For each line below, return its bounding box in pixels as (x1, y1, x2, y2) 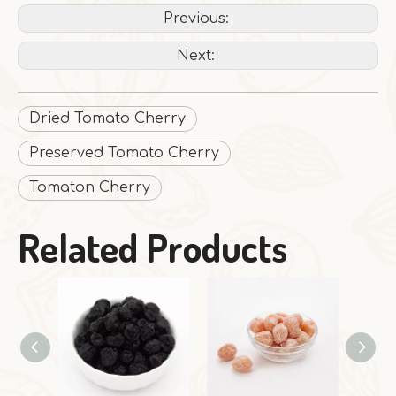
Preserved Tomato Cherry (29, 145, 219, 162)
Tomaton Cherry (29, 179, 150, 196)
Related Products (18, 223, 287, 272)
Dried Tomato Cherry (29, 110, 186, 127)
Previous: (163, 11, 233, 27)
